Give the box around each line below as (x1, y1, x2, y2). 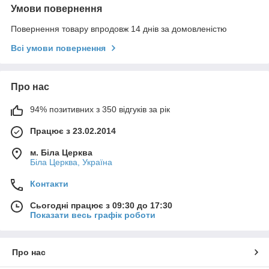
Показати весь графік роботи (30, 210, 156, 220)
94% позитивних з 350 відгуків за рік (30, 104, 170, 115)
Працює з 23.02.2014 (30, 126, 116, 136)
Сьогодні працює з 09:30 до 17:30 (30, 201, 172, 211)
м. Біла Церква (30, 148, 92, 158)
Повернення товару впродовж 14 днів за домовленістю (11, 24, 227, 34)
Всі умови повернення (11, 43, 106, 53)
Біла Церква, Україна (30, 157, 112, 168)
